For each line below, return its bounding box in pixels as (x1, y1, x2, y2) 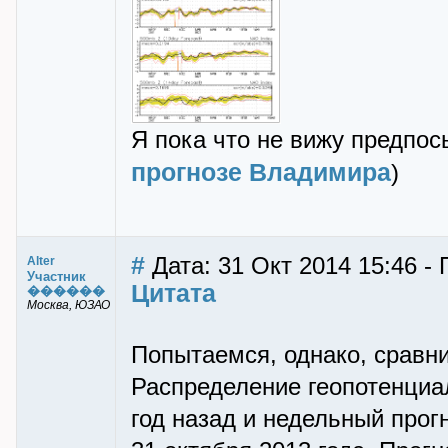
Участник (27, 269, 86, 284)
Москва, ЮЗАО (27, 298, 110, 312)
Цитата (131, 279, 216, 307)
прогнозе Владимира (131, 158, 391, 187)
